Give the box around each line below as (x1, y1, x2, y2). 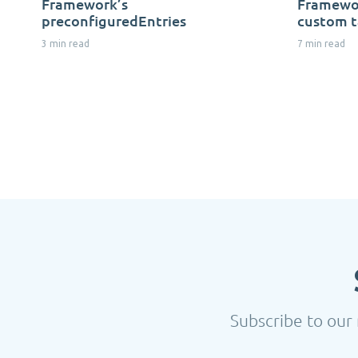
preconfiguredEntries (42, 10, 186, 30)
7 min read (297, 38, 345, 49)
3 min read (42, 38, 89, 49)
